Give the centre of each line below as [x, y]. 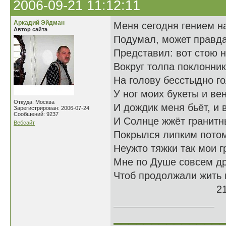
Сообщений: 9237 [36, 114]
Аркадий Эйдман [39, 23]
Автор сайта [31, 29]
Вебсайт [24, 123]
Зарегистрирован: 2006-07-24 [51, 108]
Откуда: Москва [34, 102]
